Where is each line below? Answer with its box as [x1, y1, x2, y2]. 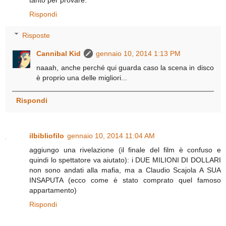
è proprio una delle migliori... [36, 73, 128, 82]
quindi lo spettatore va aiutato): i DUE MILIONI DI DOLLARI [29, 155, 221, 164]
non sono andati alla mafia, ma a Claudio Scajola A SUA [29, 165, 221, 174]
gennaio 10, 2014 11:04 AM [67, 131, 155, 140]
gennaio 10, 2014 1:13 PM [96, 49, 181, 58]
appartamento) [29, 186, 77, 194]
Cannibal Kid [36, 49, 81, 58]
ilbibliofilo [29, 131, 64, 140]
